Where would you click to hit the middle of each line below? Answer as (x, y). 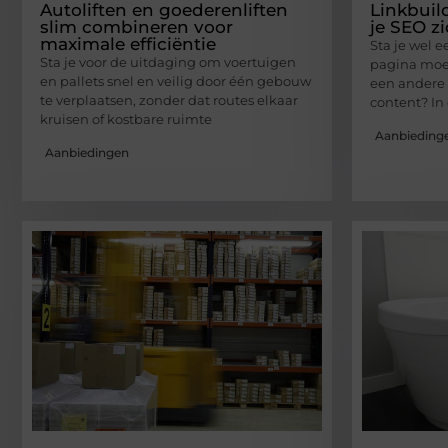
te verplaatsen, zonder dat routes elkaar (169, 100)
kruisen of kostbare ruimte (126, 119)
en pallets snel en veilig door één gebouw (175, 81)
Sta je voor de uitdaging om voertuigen (168, 62)
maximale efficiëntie (128, 44)
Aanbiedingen (87, 152)
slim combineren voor (136, 27)
